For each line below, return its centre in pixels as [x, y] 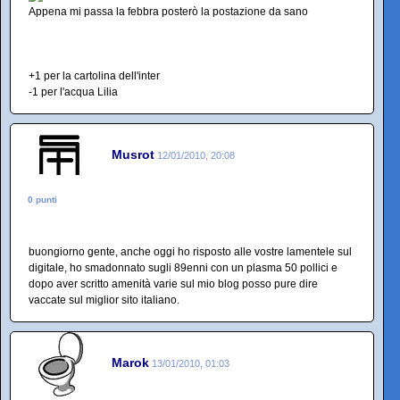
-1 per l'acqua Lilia [73, 92]
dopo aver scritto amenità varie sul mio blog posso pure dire [173, 283]
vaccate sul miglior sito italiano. [104, 300]
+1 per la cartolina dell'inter [94, 75]
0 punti [42, 199]
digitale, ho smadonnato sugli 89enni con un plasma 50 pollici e [183, 267]
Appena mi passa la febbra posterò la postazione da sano [168, 11]
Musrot [133, 155]
